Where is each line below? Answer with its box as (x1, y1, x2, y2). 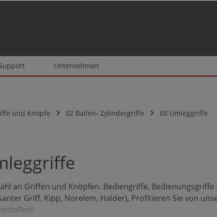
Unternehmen (54, 61, 99, 70)
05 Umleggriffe (160, 108, 208, 118)
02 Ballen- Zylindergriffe (66, 108, 144, 118)
